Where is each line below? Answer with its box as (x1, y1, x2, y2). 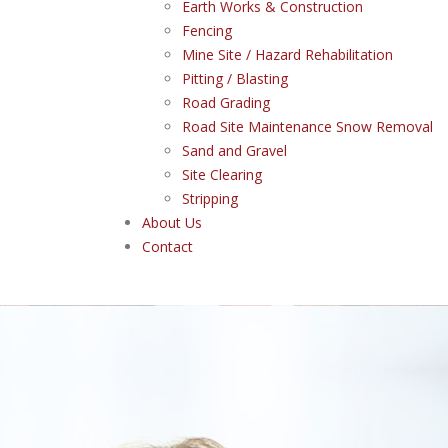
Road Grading (182, 93, 270, 112)
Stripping (182, 189, 238, 208)
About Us (142, 213, 202, 232)
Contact (142, 237, 193, 256)
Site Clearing (182, 165, 262, 184)
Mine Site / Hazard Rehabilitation (182, 45, 393, 64)
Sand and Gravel (182, 141, 287, 160)
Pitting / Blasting (182, 69, 288, 88)
